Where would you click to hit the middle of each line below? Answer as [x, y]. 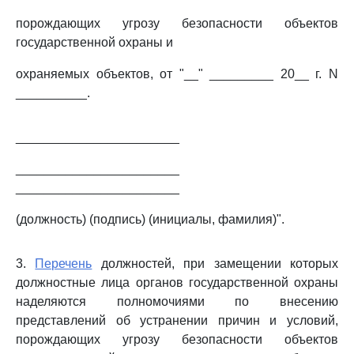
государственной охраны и [94, 42]
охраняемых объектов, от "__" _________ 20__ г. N [177, 74]
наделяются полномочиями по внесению [177, 301]
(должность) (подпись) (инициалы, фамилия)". [150, 219]
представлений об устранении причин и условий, [177, 320]
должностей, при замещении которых [215, 264]
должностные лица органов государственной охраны [177, 282]
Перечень [64, 264]
